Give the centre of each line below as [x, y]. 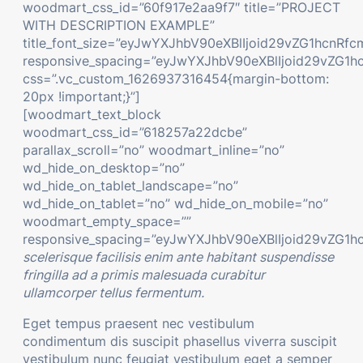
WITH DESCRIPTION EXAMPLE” [119, 26]
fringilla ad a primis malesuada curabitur [144, 275]
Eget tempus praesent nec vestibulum [139, 324]
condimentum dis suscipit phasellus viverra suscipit [180, 342]
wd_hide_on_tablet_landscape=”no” [130, 186]
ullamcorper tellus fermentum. [113, 293]
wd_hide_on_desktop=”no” [104, 168]
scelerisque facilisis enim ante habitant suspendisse [178, 257]
